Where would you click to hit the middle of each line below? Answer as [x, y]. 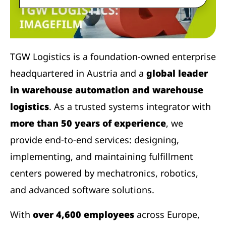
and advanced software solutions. [82, 189]
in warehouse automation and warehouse [107, 90]
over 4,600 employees [85, 214]
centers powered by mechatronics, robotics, [104, 173]
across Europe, [168, 214]
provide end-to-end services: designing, [95, 139]
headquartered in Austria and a [78, 73]
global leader [177, 73]
